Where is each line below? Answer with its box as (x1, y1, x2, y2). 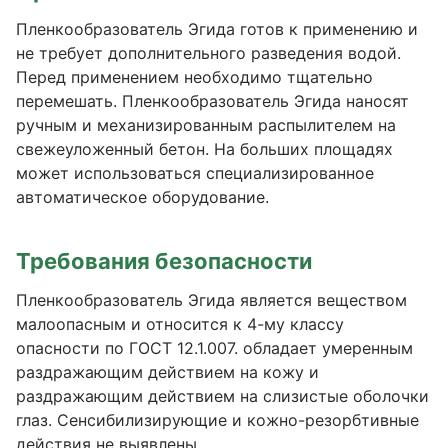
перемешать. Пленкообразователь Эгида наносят (16, 91, 409, 111)
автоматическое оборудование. (16, 187, 269, 207)
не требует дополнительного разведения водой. (16, 43, 401, 63)
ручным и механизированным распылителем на (16, 115, 396, 135)
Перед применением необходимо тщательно (16, 67, 373, 87)
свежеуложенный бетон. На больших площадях (16, 139, 393, 159)
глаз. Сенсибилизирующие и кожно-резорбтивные (16, 410, 419, 430)
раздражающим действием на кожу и (16, 362, 319, 382)
